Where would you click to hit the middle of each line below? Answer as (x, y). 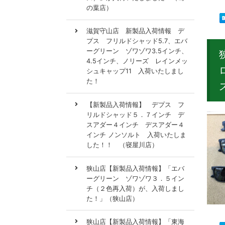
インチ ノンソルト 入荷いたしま (136, 135)
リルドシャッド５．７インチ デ (135, 115)
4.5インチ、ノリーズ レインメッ (137, 61)
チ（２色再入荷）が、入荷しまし (135, 188)
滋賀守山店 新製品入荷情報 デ (135, 31)
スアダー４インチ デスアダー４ (135, 125)
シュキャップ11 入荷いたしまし (135, 71)
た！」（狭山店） (113, 198)
